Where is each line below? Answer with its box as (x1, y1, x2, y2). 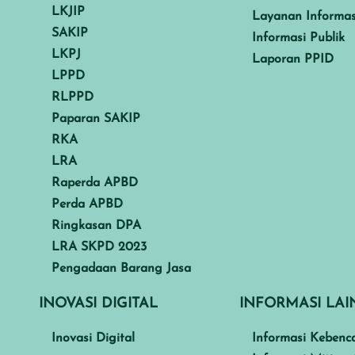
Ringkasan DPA (52, 219, 141, 232)
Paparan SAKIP (52, 112, 140, 125)
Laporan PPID (252, 52, 334, 66)
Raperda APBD (52, 176, 138, 189)
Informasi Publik (252, 31, 345, 44)
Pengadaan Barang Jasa (52, 261, 191, 275)
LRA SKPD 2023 (52, 240, 147, 254)
